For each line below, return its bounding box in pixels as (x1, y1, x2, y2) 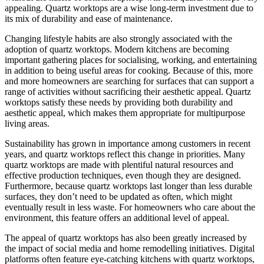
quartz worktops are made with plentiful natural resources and (5, 159, 233, 170)
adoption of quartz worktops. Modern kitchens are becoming (5, 44, 229, 54)
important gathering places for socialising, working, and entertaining (5, 54, 257, 65)
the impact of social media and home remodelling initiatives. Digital (5, 243, 255, 253)
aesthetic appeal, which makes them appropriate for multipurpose (5, 107, 245, 118)
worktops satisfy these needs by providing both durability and (5, 97, 233, 107)
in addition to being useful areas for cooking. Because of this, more (5, 65, 253, 75)
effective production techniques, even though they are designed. (5, 170, 241, 180)
